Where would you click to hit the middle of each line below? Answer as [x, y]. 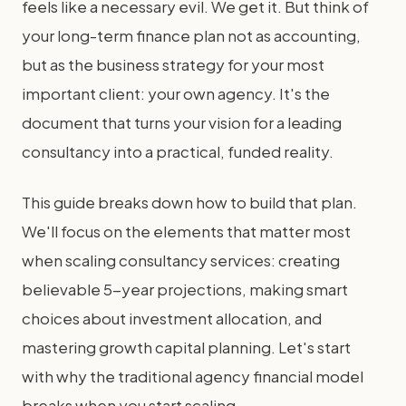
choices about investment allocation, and [172, 318]
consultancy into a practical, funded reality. [178, 151]
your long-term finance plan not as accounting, [191, 35]
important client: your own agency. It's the [176, 93]
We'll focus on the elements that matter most [186, 231]
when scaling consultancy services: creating [181, 260]
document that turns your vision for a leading [182, 122]
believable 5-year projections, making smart [185, 289]
